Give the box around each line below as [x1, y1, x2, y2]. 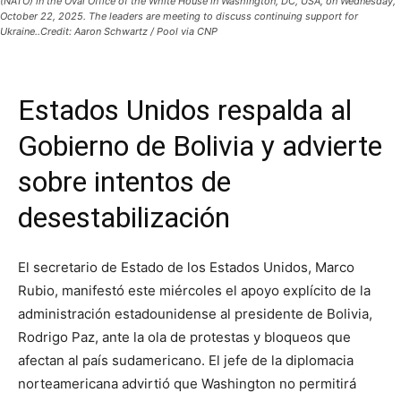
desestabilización [18, 200, 230, 235]
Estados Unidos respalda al [18, 93, 352, 128]
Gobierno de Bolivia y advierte [18, 129, 382, 164]
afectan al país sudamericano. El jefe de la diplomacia [18, 352, 354, 370]
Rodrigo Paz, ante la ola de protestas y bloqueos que [18, 328, 351, 346]
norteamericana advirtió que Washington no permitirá [18, 375, 356, 393]
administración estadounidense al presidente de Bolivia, [18, 305, 372, 323]
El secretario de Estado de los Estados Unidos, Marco [18, 259, 354, 277]
